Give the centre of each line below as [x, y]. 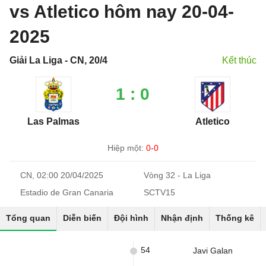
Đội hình [131, 218]
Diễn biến [82, 218]
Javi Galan [213, 251]
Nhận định [182, 218]
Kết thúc [239, 60]
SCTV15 [159, 192]
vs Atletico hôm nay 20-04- [122, 12]
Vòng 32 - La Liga [177, 175]
